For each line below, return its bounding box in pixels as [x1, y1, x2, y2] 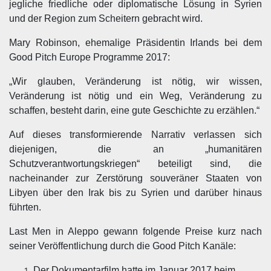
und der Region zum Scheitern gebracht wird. [9, 13, 203, 24]
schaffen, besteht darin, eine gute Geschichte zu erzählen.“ [9, 105, 260, 116]
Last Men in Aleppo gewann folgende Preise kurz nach [9, 226, 262, 237]
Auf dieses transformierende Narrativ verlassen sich [9, 129, 262, 140]
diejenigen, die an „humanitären [9, 144, 262, 154]
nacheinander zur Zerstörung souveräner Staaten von [9, 173, 262, 183]
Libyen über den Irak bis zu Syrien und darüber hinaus [9, 188, 262, 198]
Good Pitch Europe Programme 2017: [9, 52, 170, 62]
